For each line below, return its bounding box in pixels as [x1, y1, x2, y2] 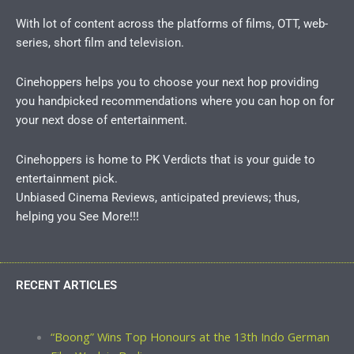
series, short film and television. [16, 35, 184, 50]
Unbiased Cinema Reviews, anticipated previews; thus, [16, 190, 299, 205]
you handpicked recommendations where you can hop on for [16, 93, 334, 108]
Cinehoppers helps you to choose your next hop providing [16, 74, 318, 89]
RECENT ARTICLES [16, 278, 117, 293]
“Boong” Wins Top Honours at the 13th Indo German [50, 329, 330, 345]
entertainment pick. [16, 171, 118, 186]
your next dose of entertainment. [16, 112, 187, 127]
